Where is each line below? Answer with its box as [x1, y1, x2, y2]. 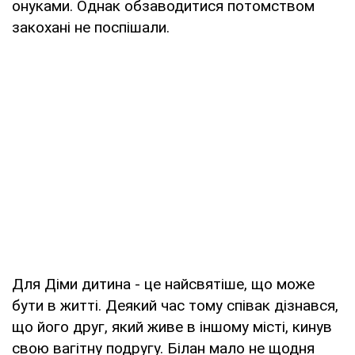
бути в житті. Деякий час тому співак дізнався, [12, 296, 338, 315]
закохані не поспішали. [12, 17, 170, 36]
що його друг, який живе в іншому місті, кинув [12, 317, 332, 336]
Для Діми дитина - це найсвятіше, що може [12, 274, 315, 293]
